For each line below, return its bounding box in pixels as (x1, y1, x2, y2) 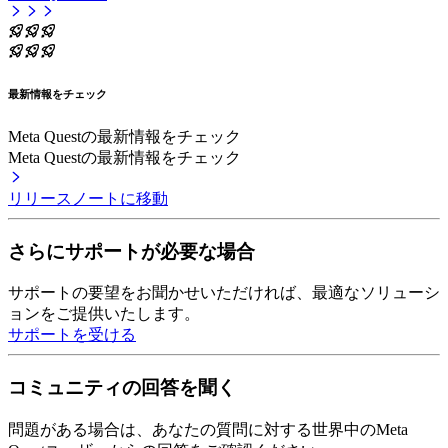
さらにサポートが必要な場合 (8, 240, 255, 262)
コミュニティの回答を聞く (8, 377, 236, 399)
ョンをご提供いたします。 (8, 305, 200, 323)
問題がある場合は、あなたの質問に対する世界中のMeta (8, 420, 408, 438)
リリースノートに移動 (8, 189, 168, 207)
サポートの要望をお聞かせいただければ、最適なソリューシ (8, 284, 440, 302)
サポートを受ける (8, 326, 136, 344)
